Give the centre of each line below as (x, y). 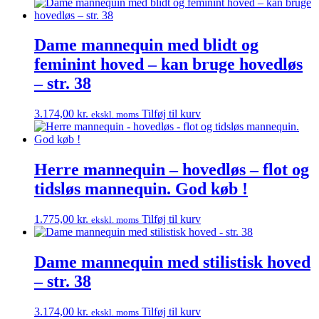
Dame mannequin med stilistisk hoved (172, 262)
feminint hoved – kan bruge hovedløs (168, 64)
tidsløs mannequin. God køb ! (141, 189)
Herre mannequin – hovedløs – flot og (172, 170)
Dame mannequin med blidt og (146, 45)
